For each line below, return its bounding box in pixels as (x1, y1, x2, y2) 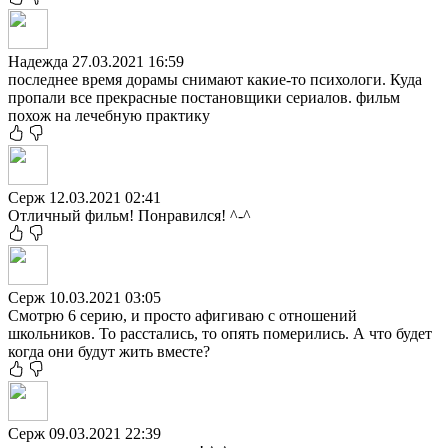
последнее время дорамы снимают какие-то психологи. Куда (8, 70, 422, 88)
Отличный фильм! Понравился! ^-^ (8, 206, 251, 224)
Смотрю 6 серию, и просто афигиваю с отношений (8, 306, 357, 324)
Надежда (8, 52, 72, 70)
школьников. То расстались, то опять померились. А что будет (8, 324, 432, 342)
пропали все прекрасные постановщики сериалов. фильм (8, 88, 400, 106)
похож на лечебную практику (8, 106, 210, 124)
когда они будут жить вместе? (8, 342, 210, 360)
